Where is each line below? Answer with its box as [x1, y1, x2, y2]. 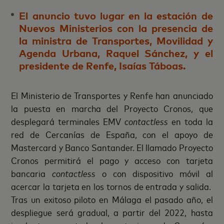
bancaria [11, 166, 52, 179]
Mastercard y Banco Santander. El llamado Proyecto [11, 140, 213, 153]
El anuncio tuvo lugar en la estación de [19, 9, 213, 21]
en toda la [168, 114, 213, 127]
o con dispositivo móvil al [101, 166, 213, 179]
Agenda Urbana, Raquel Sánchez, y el [19, 46, 213, 59]
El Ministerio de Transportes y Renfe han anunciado [11, 88, 213, 101]
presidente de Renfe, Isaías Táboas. [19, 59, 186, 71]
